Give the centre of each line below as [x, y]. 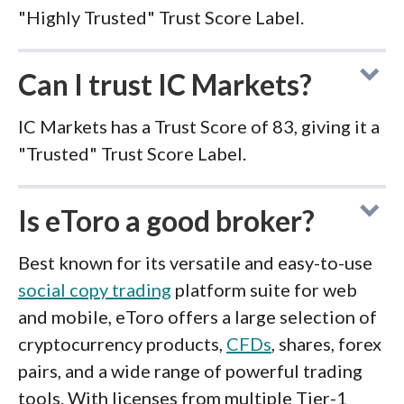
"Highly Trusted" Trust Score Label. [161, 17]
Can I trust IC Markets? [165, 84]
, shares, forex [326, 344]
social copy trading [95, 289]
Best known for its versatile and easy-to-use [195, 262]
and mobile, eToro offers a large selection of [197, 317]
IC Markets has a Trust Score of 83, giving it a [199, 126]
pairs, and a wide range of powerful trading [190, 371]
